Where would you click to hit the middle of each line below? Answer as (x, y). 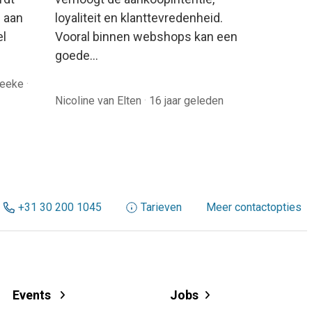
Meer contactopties (254, 208)
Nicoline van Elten (100, 100)
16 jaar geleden (186, 100)
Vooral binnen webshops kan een (146, 36)
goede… (77, 55)
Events (33, 295)
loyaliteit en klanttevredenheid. (139, 17)
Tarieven (161, 208)
